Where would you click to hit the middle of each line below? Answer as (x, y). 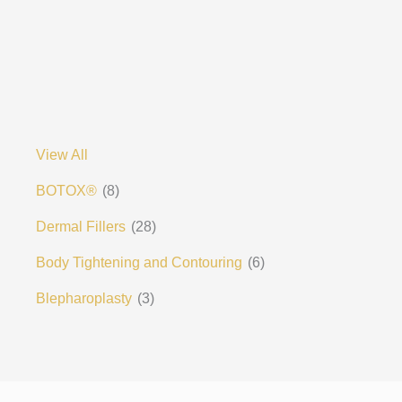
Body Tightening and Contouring (139, 262)
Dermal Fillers (80, 226)
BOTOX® (66, 190)
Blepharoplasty (83, 298)
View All (61, 154)
